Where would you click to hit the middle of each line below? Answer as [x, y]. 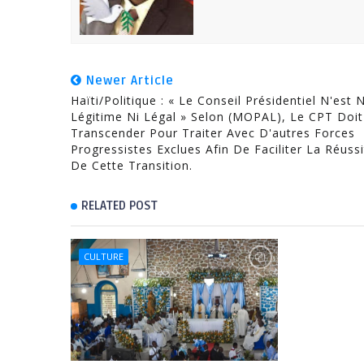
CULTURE [104, 257]
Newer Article [128, 81]
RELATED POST [119, 206]
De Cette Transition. [132, 166]
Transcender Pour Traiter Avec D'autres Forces [213, 133]
